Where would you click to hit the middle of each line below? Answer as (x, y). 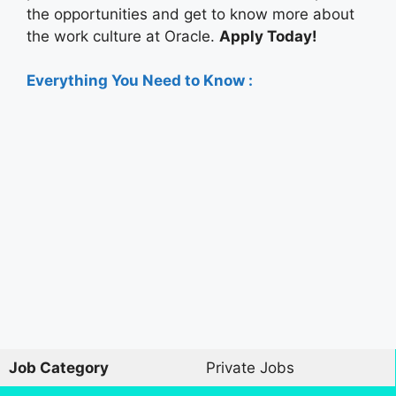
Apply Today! (268, 36)
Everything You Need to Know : (140, 81)
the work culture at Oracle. (123, 36)
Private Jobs (250, 367)
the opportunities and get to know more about (190, 14)
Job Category (58, 367)
